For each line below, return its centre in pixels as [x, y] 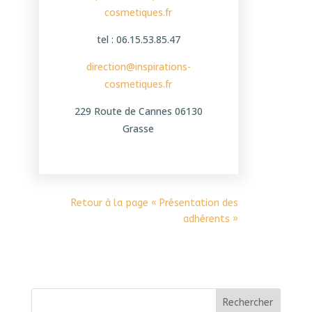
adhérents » [211, 219]
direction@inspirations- [138, 67]
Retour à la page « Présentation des [155, 203]
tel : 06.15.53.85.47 [138, 40]
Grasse [139, 129]
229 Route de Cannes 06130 [138, 111]
